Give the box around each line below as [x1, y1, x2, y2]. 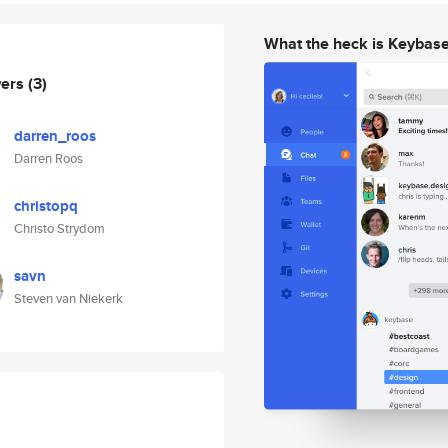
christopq [14, 195, 78, 217]
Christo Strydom [14, 219, 105, 238]
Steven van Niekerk [14, 289, 123, 308]
